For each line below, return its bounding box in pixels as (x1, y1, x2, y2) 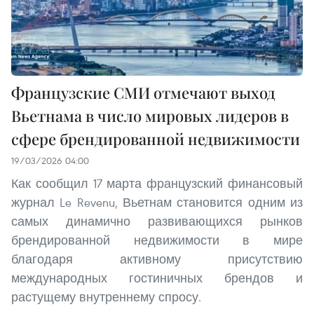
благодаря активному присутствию (11, 251, 303, 268)
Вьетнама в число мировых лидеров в (11, 105, 289, 127)
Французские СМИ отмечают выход (11, 82, 275, 104)
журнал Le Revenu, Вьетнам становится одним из (11, 194, 303, 211)
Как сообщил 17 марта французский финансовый (11, 175, 303, 192)
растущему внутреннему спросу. (11, 289, 201, 306)
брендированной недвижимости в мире (11, 232, 303, 249)
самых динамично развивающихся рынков (11, 213, 303, 230)
